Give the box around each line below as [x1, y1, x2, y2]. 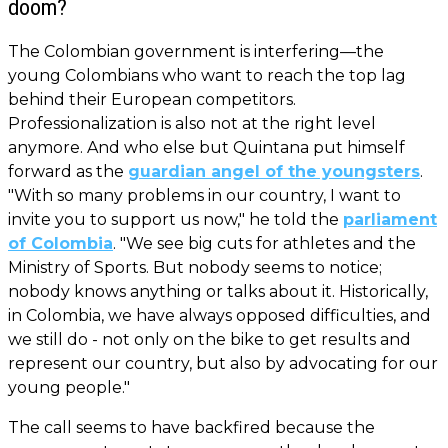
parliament [343, 210, 437, 230]
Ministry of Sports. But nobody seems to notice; [8, 258, 382, 278]
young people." [8, 378, 130, 398]
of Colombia [8, 234, 113, 254]
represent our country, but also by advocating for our [8, 354, 438, 374]
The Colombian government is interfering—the [8, 42, 384, 62]
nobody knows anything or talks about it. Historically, [8, 282, 428, 302]
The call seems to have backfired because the [8, 418, 375, 438]
